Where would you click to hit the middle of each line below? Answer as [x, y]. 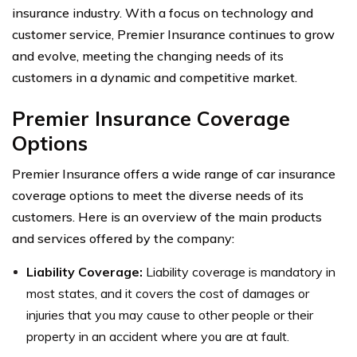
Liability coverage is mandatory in [239, 271]
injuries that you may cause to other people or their [170, 314]
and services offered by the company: [123, 238]
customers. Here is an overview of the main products [167, 216]
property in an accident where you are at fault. [158, 336]
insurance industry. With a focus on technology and [163, 12]
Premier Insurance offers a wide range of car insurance [174, 173]
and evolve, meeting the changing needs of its [148, 55]
